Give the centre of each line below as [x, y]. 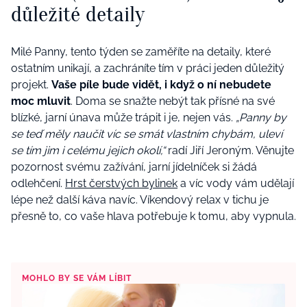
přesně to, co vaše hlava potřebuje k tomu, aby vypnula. [153, 217]
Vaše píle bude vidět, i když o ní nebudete [161, 85]
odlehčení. [38, 184]
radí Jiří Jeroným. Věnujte [230, 151]
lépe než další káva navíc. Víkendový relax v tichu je [140, 200]
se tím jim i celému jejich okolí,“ [88, 151]
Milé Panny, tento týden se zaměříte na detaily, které [141, 52]
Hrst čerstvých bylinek [121, 184]
